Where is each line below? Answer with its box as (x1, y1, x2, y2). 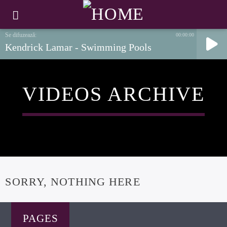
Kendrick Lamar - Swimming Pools (5, 42, 152, 53)
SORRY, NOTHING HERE (5, 175, 140, 188)
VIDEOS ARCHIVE (22, 83, 205, 105)
